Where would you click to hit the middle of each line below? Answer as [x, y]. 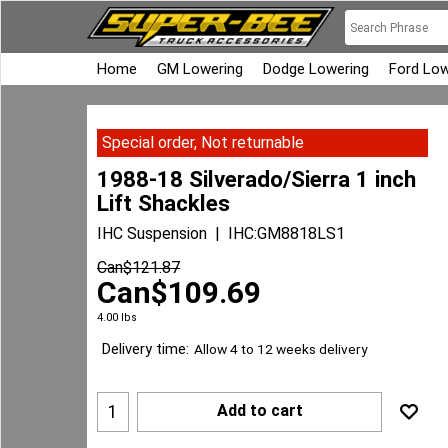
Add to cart [259, 410]
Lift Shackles [163, 202]
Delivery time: [145, 349]
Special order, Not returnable [203, 142]
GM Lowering [200, 69]
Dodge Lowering [316, 69]
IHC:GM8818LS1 [286, 233]
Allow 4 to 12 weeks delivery [280, 349]
